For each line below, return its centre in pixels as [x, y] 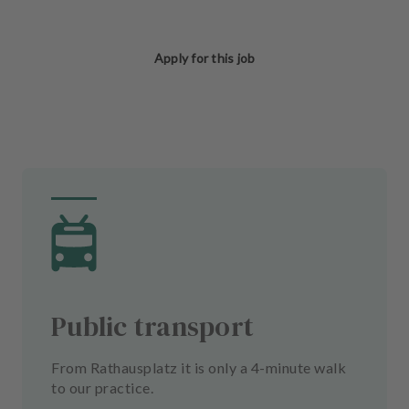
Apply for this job [204, 58]
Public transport [152, 326]
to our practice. [102, 388]
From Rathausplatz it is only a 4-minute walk [199, 367]
